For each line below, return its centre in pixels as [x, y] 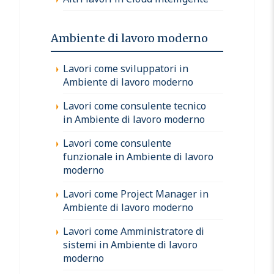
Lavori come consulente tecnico [135, 106]
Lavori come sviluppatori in [126, 68]
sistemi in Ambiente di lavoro [130, 244]
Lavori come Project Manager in [136, 194]
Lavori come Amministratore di [134, 231]
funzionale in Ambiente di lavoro [138, 156]
